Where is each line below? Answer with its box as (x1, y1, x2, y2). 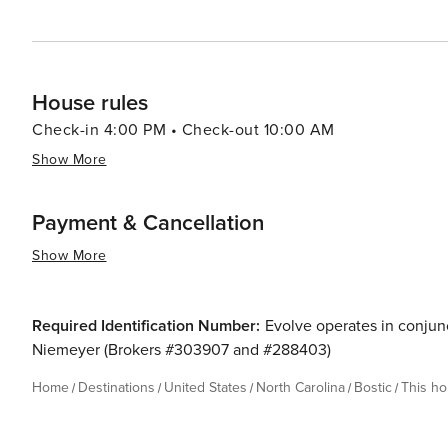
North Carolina (256, 379, 345, 396)
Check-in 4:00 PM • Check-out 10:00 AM (32, 120, 335, 140)
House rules (32, 90, 148, 117)
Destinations (78, 379, 155, 396)
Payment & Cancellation (32, 210, 264, 237)
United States (164, 379, 247, 396)
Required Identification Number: (32, 316, 260, 336)
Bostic (354, 379, 392, 396)
